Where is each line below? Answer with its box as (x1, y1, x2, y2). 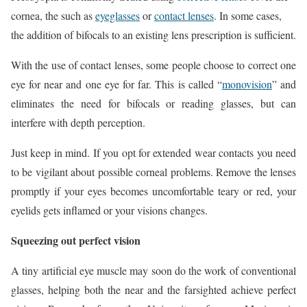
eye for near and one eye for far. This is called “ (11, 76, 222, 91)
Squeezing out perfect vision (11, 232, 140, 248)
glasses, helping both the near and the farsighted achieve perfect (11, 282, 296, 297)
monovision (221, 76, 272, 91)
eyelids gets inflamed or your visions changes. (11, 202, 208, 217)
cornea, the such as (11, 8, 95, 23)
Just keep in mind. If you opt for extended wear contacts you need (11, 145, 296, 160)
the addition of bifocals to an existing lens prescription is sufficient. (11, 27, 296, 42)
